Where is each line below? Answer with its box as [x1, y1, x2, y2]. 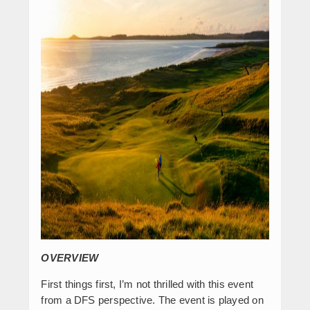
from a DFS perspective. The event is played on [41, 293, 264, 306]
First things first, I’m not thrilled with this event [41, 277, 254, 290]
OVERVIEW [41, 251, 99, 264]
